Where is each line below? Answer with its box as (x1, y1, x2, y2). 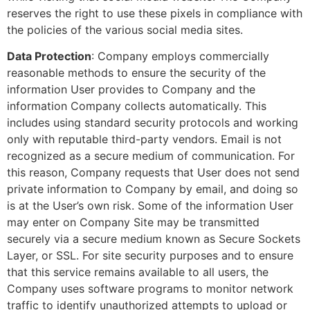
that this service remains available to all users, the (7, 265, 268, 280)
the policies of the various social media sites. (7, 22, 243, 37)
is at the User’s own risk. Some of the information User (7, 199, 293, 213)
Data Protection (7, 49, 91, 64)
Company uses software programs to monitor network (7, 282, 293, 296)
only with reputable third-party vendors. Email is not (7, 132, 282, 147)
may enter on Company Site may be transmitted (7, 215, 259, 230)
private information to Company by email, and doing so (7, 182, 298, 197)
